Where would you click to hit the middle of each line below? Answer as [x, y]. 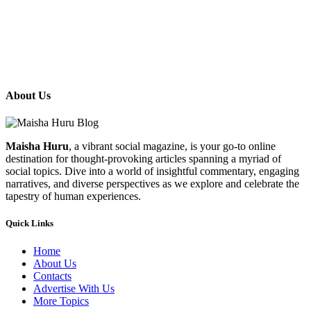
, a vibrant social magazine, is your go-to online [172, 146]
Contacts [52, 276]
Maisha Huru [37, 146]
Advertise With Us [74, 288]
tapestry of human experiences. [73, 196]
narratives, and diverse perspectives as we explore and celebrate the [152, 184]
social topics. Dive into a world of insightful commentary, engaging [152, 171]
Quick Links [30, 224]
